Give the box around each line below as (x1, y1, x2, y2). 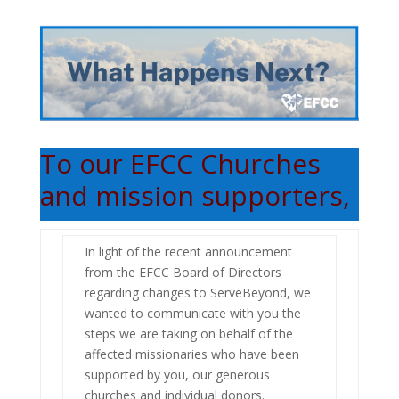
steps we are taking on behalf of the (84, 324, 293, 342)
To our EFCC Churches (39, 144, 321, 182)
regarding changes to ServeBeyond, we (84, 283, 311, 301)
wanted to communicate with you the (84, 304, 301, 322)
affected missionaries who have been (84, 345, 299, 362)
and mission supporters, (39, 176, 350, 214)
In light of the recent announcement (84, 242, 292, 260)
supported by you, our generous (84, 365, 270, 383)
